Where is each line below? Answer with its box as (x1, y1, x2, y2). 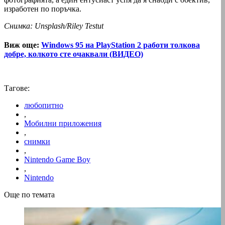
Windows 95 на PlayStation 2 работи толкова (41, 40, 200, 49)
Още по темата (4, 190, 55, 199)
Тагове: (4, 83, 30, 92)
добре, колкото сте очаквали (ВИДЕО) (4, 49, 143, 58)
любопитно (24, 100, 63, 109)
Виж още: (4, 40, 39, 49)
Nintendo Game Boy (24, 155, 90, 164)
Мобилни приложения (24, 119, 101, 128)
